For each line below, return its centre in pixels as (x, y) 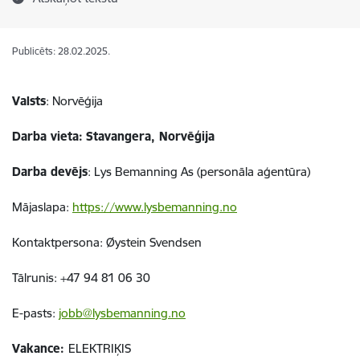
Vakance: (40, 348)
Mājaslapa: (42, 207)
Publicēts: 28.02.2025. (61, 51)
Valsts (29, 101)
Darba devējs (50, 172)
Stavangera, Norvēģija (150, 136)
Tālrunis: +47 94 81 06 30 (81, 278)
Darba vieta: (47, 136)
